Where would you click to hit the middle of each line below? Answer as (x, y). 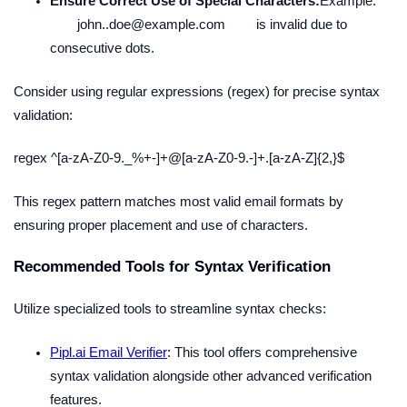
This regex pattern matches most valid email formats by (179, 202)
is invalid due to (300, 24)
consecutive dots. (102, 48)
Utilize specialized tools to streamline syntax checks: (170, 309)
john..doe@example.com (151, 24)
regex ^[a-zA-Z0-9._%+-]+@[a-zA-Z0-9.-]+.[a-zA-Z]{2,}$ (179, 159)
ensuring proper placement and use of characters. (161, 226)
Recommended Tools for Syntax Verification (172, 267)
